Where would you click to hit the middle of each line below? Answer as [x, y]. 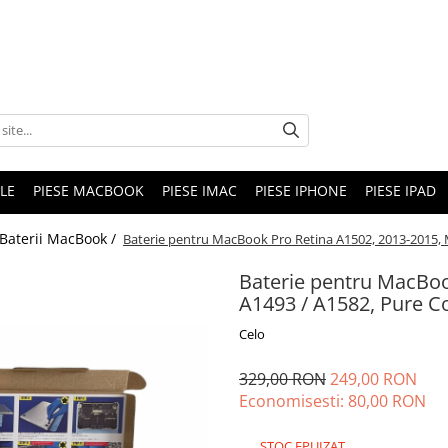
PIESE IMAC [199, 190]
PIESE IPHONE [301, 190]
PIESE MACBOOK [88, 190]
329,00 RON [282, 379]
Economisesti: [293, 401]
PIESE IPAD [400, 190]
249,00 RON [373, 379]
